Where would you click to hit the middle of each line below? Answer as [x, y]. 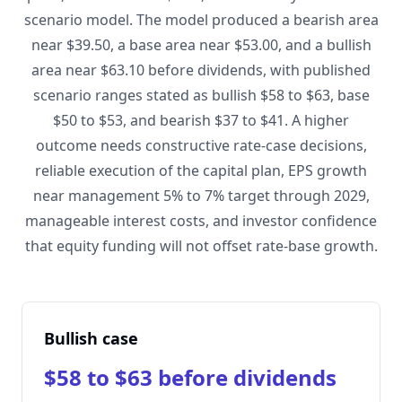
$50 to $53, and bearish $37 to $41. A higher [201, 120]
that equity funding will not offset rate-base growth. [201, 246]
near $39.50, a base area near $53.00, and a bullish [201, 45]
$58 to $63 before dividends [190, 377]
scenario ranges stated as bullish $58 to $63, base [201, 95]
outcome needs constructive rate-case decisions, [201, 145]
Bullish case [91, 338]
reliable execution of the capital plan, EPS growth [201, 170]
